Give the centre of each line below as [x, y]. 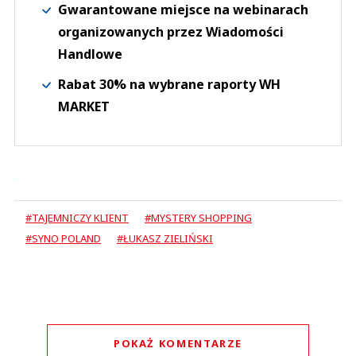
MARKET [84, 107]
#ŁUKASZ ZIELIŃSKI [165, 239]
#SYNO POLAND [63, 239]
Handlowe [90, 54]
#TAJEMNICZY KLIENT [77, 218]
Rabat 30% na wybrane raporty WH [169, 85]
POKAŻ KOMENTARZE [178, 344]
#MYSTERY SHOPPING [198, 218]
